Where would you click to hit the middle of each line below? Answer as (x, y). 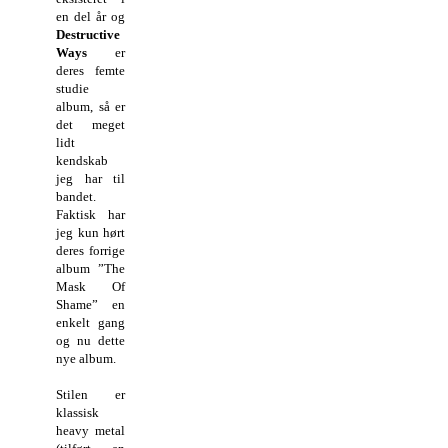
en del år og (91, 17)
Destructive (88, 35)
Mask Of (91, 287)
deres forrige (91, 251)
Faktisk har (91, 215)
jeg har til (91, 179)
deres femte (91, 71)
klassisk (77, 413)
